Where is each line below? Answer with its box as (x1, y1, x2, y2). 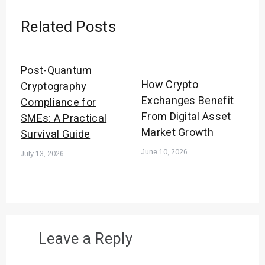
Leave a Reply (38, 228, 132, 251)
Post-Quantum (21, 63, 92, 79)
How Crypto (141, 77, 199, 93)
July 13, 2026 (21, 150, 64, 159)
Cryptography (21, 79, 87, 95)
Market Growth (141, 125, 214, 141)
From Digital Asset (141, 109, 231, 125)
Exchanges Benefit (141, 93, 234, 109)
